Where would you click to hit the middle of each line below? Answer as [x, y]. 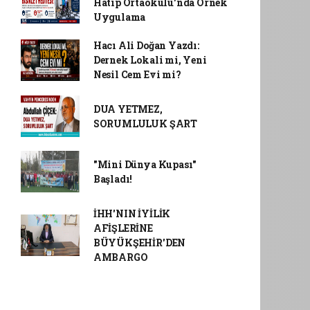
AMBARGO [120, 257]
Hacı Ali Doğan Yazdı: [146, 45]
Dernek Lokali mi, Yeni [150, 60]
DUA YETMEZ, [128, 109]
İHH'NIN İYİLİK [132, 213]
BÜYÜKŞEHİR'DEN [139, 243]
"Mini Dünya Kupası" [145, 164]
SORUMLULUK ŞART [145, 124]
